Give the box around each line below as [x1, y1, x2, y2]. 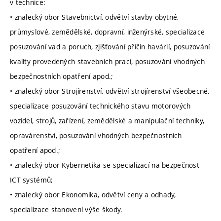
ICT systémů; [10, 175, 53, 185]
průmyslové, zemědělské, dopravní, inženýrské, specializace [10, 27, 205, 37]
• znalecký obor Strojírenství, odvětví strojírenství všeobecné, [10, 86, 210, 96]
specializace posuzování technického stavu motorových [10, 101, 191, 111]
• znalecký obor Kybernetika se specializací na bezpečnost [10, 160, 199, 170]
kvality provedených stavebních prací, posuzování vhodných [10, 57, 205, 67]
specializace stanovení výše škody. [10, 205, 123, 215]
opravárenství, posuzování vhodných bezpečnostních [10, 131, 182, 141]
